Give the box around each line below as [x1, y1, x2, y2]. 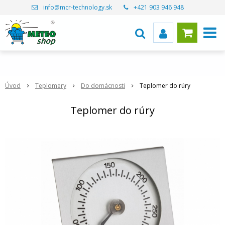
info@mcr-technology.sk [43, 3, 112, 12]
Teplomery [35, 81, 66, 90]
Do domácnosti [81, 81, 125, 90]
